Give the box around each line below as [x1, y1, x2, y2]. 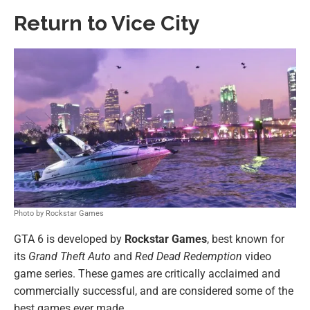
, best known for [207, 232, 284, 246]
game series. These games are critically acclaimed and [14, 266, 280, 280]
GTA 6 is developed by [14, 232, 125, 246]
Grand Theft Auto [28, 249, 111, 263]
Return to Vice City [14, 11, 200, 36]
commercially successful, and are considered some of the [14, 284, 293, 298]
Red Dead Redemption [135, 249, 242, 263]
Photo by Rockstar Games [14, 208, 104, 218]
